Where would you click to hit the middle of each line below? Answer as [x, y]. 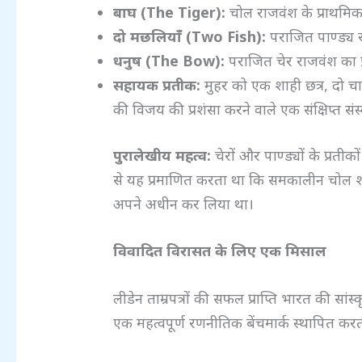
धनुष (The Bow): [169, 60]
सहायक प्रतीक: [157, 84]
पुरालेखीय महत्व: [162, 155]
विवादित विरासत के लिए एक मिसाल [220, 251]
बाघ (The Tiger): [170, 12]
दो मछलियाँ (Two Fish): [190, 36]
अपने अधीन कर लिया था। [184, 203]
